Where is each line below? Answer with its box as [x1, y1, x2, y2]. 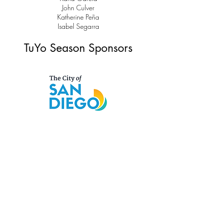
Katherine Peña [57, 12, 99, 22]
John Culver [62, 2, 94, 12]
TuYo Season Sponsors [24, 40, 132, 55]
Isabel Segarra [57, 21, 99, 31]
